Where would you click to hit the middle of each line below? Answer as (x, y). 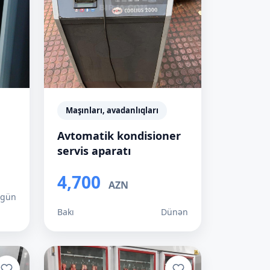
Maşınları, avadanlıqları (112, 110)
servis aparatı (94, 151)
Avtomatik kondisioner (119, 136)
